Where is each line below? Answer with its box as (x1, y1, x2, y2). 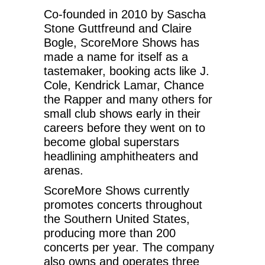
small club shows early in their (44, 106, 201, 120)
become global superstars (44, 135, 179, 148)
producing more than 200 (44, 226, 176, 240)
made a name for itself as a (44, 50, 188, 63)
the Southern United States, (44, 212, 190, 225)
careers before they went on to (44, 121, 205, 134)
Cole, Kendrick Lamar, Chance (44, 78, 204, 92)
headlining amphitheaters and (44, 149, 198, 163)
